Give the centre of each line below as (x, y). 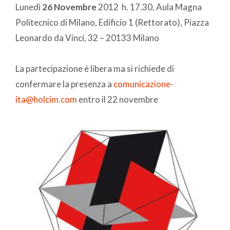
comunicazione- (143, 84)
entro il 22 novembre (118, 100)
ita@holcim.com (46, 100)
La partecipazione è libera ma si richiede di (95, 69)
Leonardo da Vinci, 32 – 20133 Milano (87, 38)
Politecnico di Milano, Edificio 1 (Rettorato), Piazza (112, 23)
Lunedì (29, 7)
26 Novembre (69, 7)
